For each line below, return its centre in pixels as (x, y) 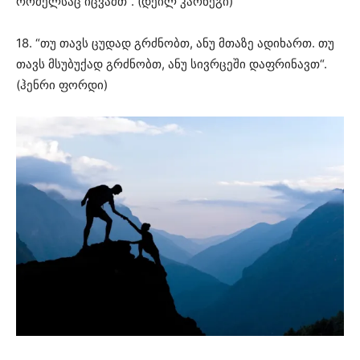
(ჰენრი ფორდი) (62, 85)
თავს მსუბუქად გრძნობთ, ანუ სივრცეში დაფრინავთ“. (172, 64)
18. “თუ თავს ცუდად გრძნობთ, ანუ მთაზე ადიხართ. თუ (175, 43)
